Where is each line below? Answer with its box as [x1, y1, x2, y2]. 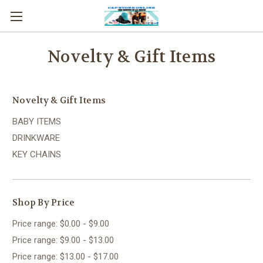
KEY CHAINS [12, 149, 61, 160]
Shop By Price [12, 196, 75, 208]
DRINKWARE [12, 132, 60, 143]
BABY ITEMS [12, 116, 61, 127]
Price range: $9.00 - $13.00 [12, 234, 114, 245]
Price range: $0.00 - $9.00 [12, 218, 109, 229]
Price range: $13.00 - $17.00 [12, 251, 119, 262]
